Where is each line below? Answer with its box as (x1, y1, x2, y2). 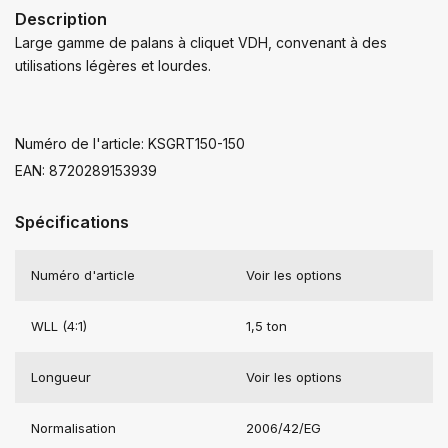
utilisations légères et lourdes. (15, 56, 211, 74)
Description (15, 8, 107, 29)
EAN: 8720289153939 (15, 161, 157, 179)
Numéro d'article (31, 266, 135, 283)
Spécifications (15, 211, 129, 232)
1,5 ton (246, 317, 287, 334)
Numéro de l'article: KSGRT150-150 (15, 134, 245, 152)
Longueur (31, 368, 91, 385)
